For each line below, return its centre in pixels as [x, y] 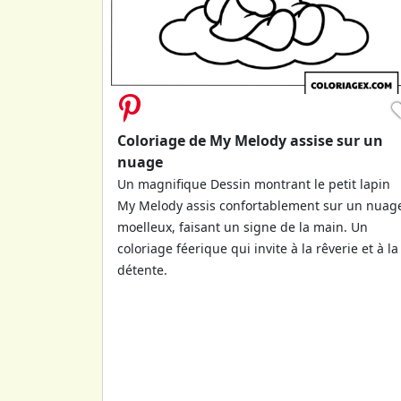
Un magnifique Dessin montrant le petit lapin [254, 183]
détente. [142, 269]
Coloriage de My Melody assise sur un [250, 140]
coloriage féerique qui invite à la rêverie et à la [258, 248]
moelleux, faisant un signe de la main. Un [243, 226]
